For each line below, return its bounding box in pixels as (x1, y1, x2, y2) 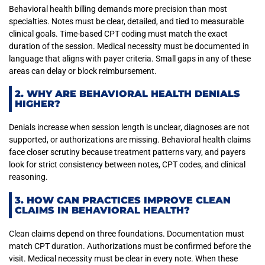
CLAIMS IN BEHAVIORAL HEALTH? (15, 204, 190, 216)
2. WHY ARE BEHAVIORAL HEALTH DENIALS (15, 88, 240, 100)
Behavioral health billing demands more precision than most (9, 4, 227, 14)
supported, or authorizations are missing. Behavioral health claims (9, 135, 251, 145)
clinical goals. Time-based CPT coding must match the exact (9, 28, 228, 38)
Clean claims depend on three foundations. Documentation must (9, 228, 244, 238)
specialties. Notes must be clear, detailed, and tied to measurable (9, 16, 244, 26)
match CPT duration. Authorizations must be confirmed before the (9, 241, 251, 251)
